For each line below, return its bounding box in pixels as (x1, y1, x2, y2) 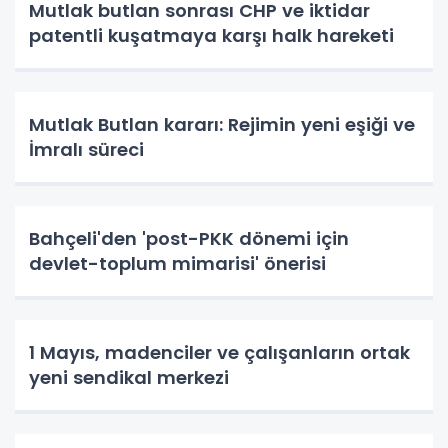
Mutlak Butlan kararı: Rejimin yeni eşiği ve (29, 112, 415, 138)
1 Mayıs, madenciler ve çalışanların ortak (29, 340, 410, 366)
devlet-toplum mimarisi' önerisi (29, 251, 326, 277)
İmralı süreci (29, 137, 144, 163)
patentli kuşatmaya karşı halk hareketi (29, 23, 394, 49)
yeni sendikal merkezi (29, 365, 229, 391)
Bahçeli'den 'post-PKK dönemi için (29, 226, 349, 252)
